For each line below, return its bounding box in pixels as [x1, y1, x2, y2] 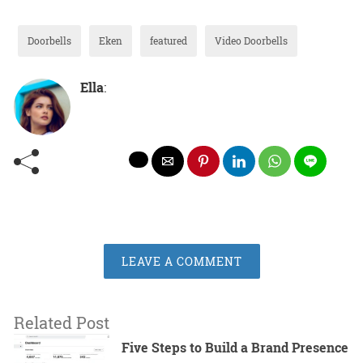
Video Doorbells [215, 33, 288, 47]
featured [150, 33, 187, 47]
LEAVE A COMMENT [121, 253, 242, 269]
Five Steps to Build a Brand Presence [122, 338, 349, 356]
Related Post [14, 311, 109, 333]
